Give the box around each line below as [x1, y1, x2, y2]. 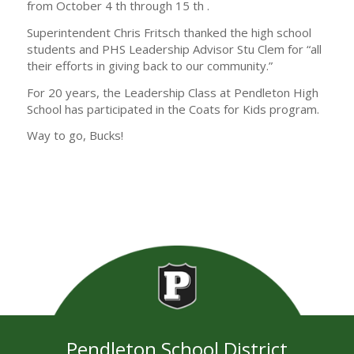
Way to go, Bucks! [26, 127, 123, 144]
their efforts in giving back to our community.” [26, 57, 273, 73]
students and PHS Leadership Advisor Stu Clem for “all [26, 40, 322, 57]
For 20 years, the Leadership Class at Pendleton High [26, 84, 318, 100]
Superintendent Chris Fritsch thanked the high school [26, 24, 311, 40]
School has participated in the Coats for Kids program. [26, 100, 319, 117]
